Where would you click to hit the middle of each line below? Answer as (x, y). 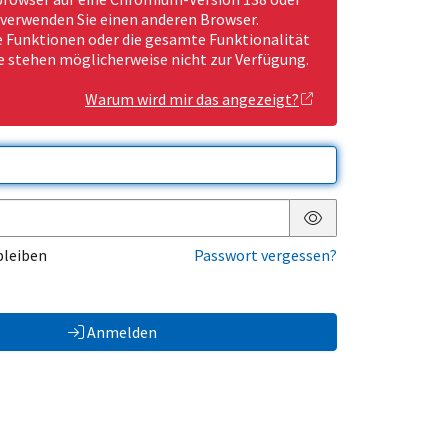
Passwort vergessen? (265, 255)
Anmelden (121, 332)
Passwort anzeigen (377, 233)
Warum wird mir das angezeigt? (192, 99)
